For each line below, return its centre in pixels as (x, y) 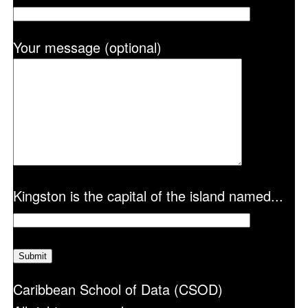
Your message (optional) (87, 47)
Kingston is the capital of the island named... (148, 196)
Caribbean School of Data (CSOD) (118, 289)
